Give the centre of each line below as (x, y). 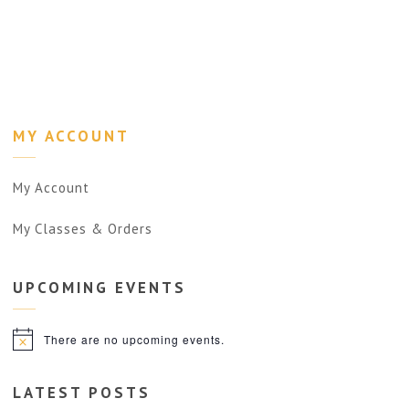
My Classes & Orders (83, 229)
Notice (31, 345)
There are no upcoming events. (134, 339)
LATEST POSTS (82, 392)
